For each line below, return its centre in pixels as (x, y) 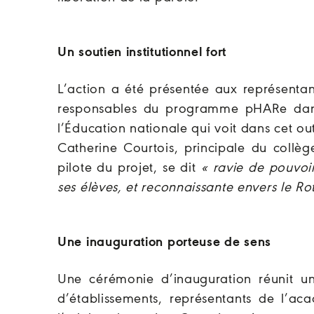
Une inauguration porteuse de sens (165, 243)
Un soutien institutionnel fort (142, 53)
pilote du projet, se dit (129, 168)
